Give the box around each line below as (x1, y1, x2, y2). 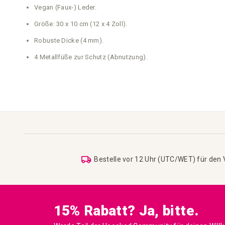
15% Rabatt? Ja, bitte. (53, 202, 199, 219)
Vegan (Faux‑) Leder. (34, 4, 97, 11)
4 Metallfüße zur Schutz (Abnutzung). (34, 53, 148, 61)
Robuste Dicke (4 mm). (34, 37, 104, 44)
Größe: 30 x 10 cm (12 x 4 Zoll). (34, 20, 128, 28)
